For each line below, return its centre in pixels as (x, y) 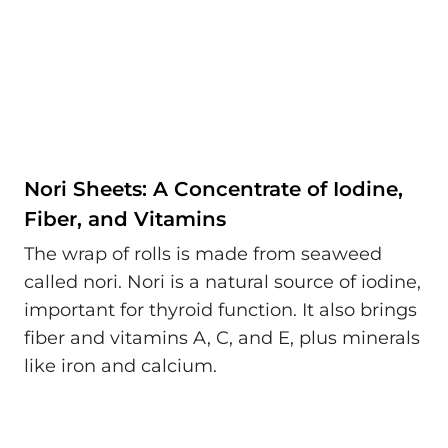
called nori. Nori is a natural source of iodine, (222, 282)
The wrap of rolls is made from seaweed (203, 254)
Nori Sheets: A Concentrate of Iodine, (213, 188)
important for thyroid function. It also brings (220, 310)
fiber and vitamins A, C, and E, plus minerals (222, 338)
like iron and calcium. (120, 366)
